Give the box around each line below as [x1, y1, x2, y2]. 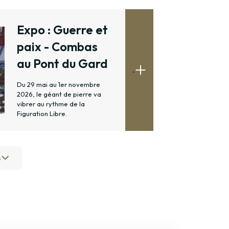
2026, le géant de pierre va [17, 90, 101, 99]
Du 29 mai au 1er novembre [17, 80, 100, 89]
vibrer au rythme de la [17, 100, 85, 108]
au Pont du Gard [17, 56, 108, 72]
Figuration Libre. [17, 109, 67, 118]
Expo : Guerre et [17, 22, 108, 38]
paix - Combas [17, 39, 98, 55]
